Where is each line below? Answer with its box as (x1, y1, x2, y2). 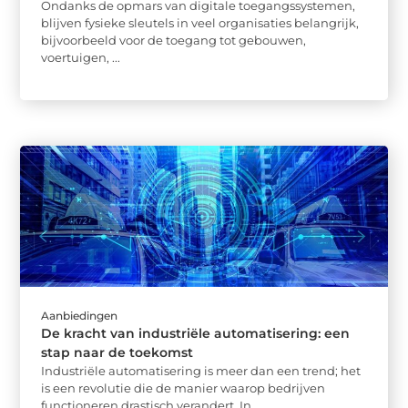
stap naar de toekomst (41, 344, 194, 362)
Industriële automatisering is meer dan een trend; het (41, 363, 362, 379)
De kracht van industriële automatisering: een (41, 325, 351, 342)
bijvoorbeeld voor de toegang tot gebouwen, (41, 32, 307, 47)
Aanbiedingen (41, 309, 118, 323)
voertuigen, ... (41, 49, 121, 65)
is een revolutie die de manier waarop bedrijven (41, 381, 326, 396)
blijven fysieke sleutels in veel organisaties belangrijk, (41, 15, 360, 30)
